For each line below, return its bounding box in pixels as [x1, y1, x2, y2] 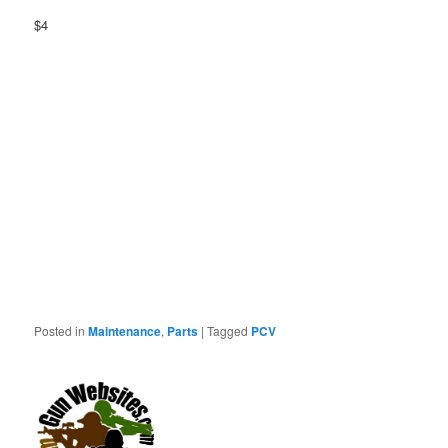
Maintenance [88, 321, 162, 340]
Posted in [34, 321, 86, 339]
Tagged [207, 321, 249, 339]
